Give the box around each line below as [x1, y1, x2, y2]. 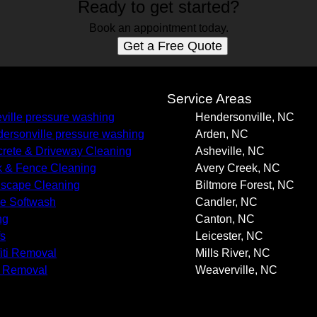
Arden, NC [195, 128, 248, 140]
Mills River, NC [195, 247, 270, 259]
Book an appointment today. [88, 22, 229, 34]
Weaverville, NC [195, 264, 277, 276]
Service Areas [167, 91, 252, 106]
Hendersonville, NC [195, 111, 294, 123]
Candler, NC [195, 196, 258, 208]
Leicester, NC [195, 230, 263, 242]
